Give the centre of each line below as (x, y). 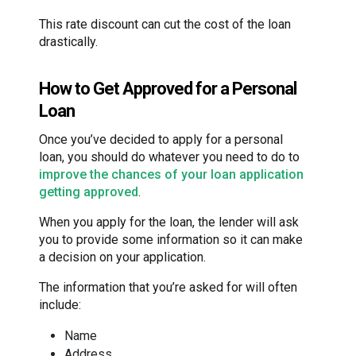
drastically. (68, 41)
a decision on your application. (122, 257)
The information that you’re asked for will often (168, 288)
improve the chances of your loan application (171, 175)
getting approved (89, 192)
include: (60, 305)
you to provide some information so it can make (171, 240)
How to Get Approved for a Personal (168, 89)
